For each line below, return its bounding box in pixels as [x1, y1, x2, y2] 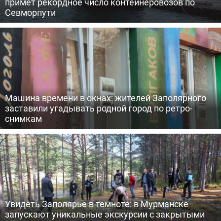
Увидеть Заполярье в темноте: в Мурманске [5, 198, 188, 210]
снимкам [5, 112, 42, 124]
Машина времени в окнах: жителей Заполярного [5, 92, 206, 104]
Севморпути [5, 6, 56, 18]
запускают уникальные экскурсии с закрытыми [5, 208, 205, 220]
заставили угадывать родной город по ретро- [5, 102, 192, 114]
